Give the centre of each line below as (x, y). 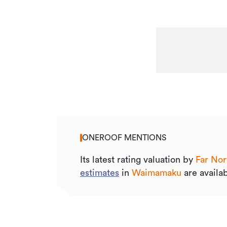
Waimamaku (157, 173)
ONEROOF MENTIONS (124, 138)
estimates (100, 173)
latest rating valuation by (143, 160)
